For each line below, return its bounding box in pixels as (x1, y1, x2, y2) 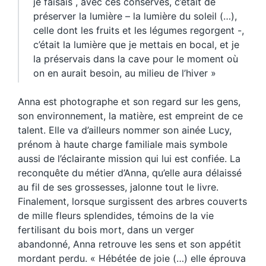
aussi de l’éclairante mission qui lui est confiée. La (18, 152, 240, 164)
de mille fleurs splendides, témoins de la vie (18, 209, 214, 221)
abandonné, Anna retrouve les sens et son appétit (18, 237, 241, 250)
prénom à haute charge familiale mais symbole (18, 138, 227, 150)
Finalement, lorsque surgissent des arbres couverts (18, 195, 247, 207)
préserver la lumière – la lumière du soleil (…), (33, 9, 237, 22)
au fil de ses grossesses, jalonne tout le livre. (18, 180, 218, 193)
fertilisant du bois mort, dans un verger (18, 223, 194, 236)
